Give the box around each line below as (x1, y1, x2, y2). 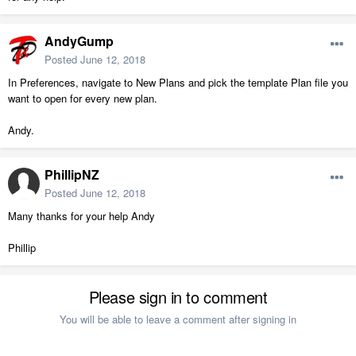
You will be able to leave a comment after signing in (60, 311, 296, 327)
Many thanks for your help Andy (8, 208, 155, 224)
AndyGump (44, 32, 114, 51)
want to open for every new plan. (8, 91, 157, 106)
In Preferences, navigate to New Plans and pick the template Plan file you (8, 75, 348, 91)
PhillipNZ (44, 165, 99, 184)
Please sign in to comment (88, 285, 268, 309)
